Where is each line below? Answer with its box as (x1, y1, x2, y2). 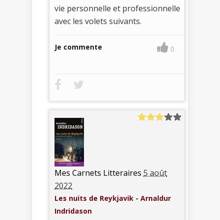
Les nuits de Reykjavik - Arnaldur (55, 193, 171, 203)
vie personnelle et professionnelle (55, 3, 180, 14)
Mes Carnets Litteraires (55, 167, 141, 179)
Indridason (55, 206, 92, 216)
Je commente (55, 42, 102, 52)
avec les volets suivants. (55, 16, 141, 27)
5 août (143, 167, 167, 179)
